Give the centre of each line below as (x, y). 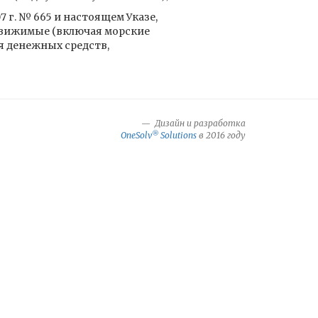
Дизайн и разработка (199, 123)
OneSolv (136, 135)
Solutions (177, 135)
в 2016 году (221, 135)
